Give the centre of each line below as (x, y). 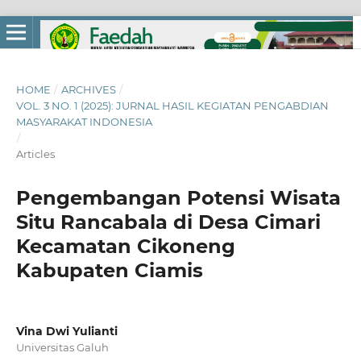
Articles (35, 154)
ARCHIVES (88, 89)
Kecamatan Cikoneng (125, 246)
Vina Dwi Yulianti (66, 331)
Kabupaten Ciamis (109, 270)
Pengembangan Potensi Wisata (178, 197)
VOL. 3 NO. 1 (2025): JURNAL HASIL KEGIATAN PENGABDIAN (172, 105)
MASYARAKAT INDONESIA (84, 121)
